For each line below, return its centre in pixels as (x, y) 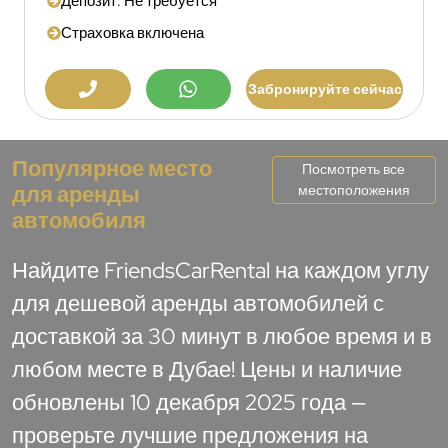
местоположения (353, 189)
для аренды (76, 194)
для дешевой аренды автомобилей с (198, 303)
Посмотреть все (354, 168)
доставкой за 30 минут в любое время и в (222, 336)
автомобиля (79, 220)
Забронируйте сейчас (324, 88)
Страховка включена (132, 32)
